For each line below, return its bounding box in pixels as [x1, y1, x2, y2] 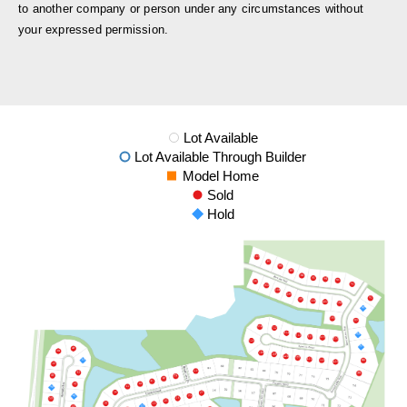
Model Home [178, 168, 259, 184]
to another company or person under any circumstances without [18, 2, 364, 15]
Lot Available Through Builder [131, 149, 306, 164]
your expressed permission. [18, 23, 169, 36]
